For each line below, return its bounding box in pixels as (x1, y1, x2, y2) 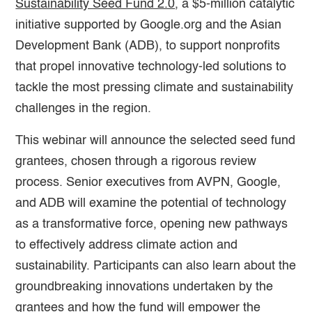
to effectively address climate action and (15, 238, 238, 251)
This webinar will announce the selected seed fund (15, 134, 296, 147)
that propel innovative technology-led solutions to (15, 60, 287, 73)
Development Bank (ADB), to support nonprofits (15, 39, 281, 52)
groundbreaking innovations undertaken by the (15, 280, 274, 293)
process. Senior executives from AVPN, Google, (15, 175, 281, 189)
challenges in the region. (15, 102, 152, 115)
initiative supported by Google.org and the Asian (15, 18, 282, 31)
